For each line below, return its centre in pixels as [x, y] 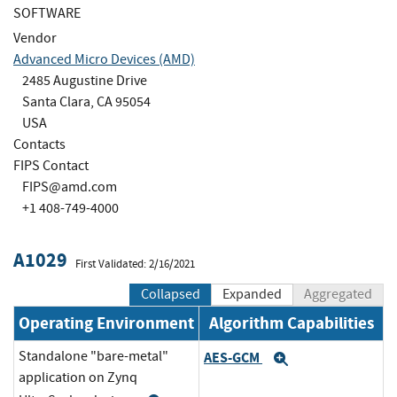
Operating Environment [106, 323]
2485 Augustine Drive [85, 80]
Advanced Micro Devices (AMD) [104, 59]
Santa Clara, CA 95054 [86, 101]
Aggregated [338, 295]
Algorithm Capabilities [291, 323]
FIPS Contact [51, 165]
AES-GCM [233, 357]
